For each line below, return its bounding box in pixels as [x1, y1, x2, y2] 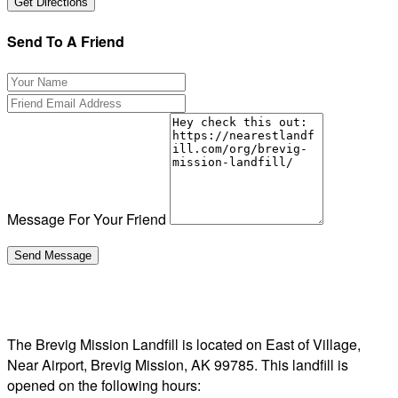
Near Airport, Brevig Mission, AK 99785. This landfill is [7, 354, 348, 375]
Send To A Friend [7, 30, 124, 52]
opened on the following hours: [7, 374, 201, 395]
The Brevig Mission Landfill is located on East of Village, [7, 333, 361, 354]
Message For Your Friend [7, 208, 166, 229]
